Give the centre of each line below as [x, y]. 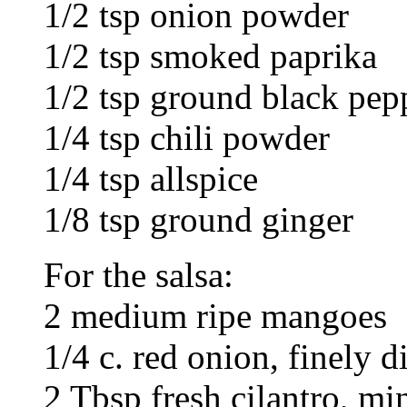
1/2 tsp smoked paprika [210, 55]
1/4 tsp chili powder [187, 137]
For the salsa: [139, 274]
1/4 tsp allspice [151, 178]
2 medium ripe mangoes [215, 315]
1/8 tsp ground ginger [199, 219]
